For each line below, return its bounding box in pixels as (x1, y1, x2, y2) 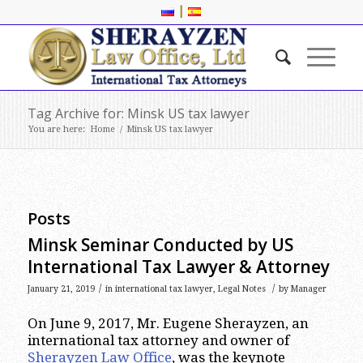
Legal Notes (217, 284, 266, 294)
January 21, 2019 (27, 284, 95, 294)
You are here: (28, 124, 85, 135)
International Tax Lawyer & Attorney (27, 255, 330, 278)
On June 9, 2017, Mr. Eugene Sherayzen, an (27, 315, 309, 332)
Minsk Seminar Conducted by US (27, 233, 293, 256)
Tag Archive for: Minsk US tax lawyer (27, 105, 250, 122)
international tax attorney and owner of (27, 332, 289, 349)
